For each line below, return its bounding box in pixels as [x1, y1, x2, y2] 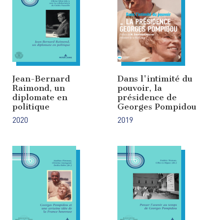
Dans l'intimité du [117, 74, 192, 84]
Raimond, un [12, 83, 65, 93]
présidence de [117, 92, 177, 103]
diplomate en [12, 92, 67, 103]
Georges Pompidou [117, 102, 196, 112]
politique [12, 102, 50, 112]
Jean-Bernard [12, 74, 70, 84]
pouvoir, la [117, 83, 162, 93]
